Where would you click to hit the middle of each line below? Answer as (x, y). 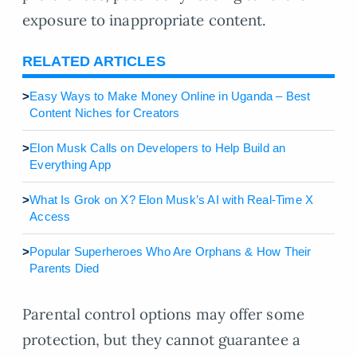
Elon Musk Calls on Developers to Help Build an (158, 148)
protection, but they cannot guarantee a (161, 340)
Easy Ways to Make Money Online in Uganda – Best (170, 96)
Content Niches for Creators (105, 113)
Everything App (71, 165)
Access (50, 217)
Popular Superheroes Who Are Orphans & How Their (171, 252)
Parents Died (65, 269)
